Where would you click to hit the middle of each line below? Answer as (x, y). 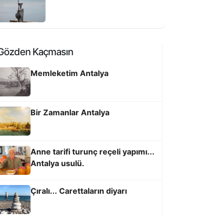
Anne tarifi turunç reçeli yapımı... (93, 152)
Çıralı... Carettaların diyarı (79, 191)
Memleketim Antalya (70, 73)
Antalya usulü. (57, 163)
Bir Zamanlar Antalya (70, 112)
